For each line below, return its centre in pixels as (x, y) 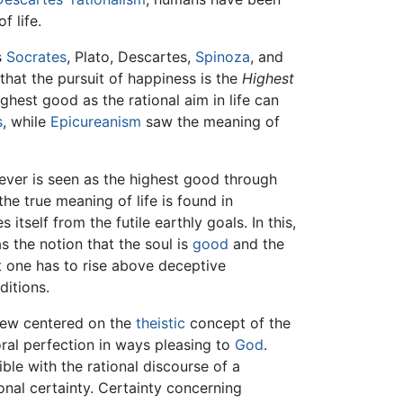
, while (27, 122)
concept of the (238, 323)
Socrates (36, 57)
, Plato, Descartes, (131, 57)
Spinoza (223, 57)
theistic (161, 323)
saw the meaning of (210, 122)
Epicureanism (96, 122)
